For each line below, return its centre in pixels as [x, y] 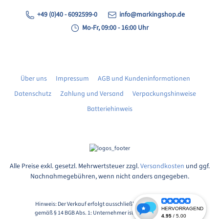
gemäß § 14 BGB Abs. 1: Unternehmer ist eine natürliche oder [109, 213]
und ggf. [197, 166]
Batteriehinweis [109, 109]
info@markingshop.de [152, 15]
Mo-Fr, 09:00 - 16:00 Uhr [115, 28]
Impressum [72, 79]
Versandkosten [162, 166]
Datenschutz [33, 94]
